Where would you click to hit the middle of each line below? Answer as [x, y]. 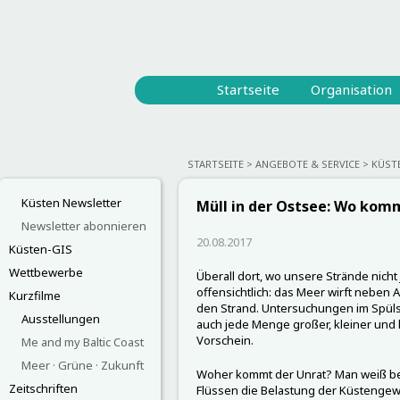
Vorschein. [225, 340]
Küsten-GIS [41, 249]
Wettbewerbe [46, 272]
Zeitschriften [43, 388]
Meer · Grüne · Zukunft [83, 365]
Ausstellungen [61, 319]
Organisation [351, 89]
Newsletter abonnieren [84, 226]
